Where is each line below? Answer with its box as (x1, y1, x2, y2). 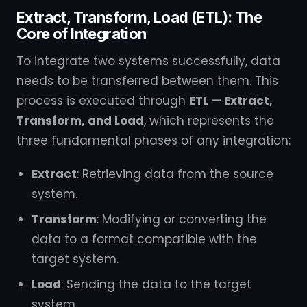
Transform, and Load (16, 112, 144, 129)
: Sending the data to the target (61, 276, 251, 293)
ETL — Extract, (189, 93, 273, 109)
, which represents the (144, 112, 274, 129)
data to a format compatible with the (32, 231, 257, 247)
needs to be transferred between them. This (16, 73, 278, 89)
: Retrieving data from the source (77, 166, 273, 182)
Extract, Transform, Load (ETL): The (16, 8, 262, 26)
